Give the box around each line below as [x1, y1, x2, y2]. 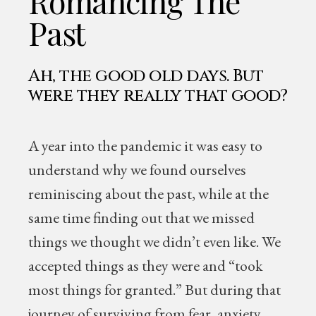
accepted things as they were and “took [28, 255, 264, 276]
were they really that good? [28, 85, 288, 107]
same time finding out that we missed [28, 207, 255, 228]
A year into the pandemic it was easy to [28, 135, 263, 156]
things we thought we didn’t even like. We [28, 231, 281, 252]
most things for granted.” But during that [28, 279, 281, 300]
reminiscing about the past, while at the [28, 183, 269, 204]
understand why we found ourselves [28, 159, 247, 180]
